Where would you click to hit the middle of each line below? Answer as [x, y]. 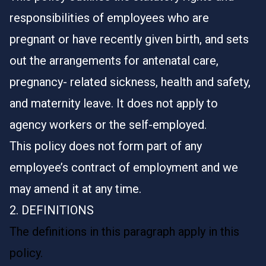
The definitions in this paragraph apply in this [124, 232]
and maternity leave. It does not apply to [114, 103]
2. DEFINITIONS [52, 210]
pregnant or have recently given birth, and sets [129, 39]
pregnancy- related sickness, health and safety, [130, 82]
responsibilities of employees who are [109, 18]
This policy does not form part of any [106, 146]
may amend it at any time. [75, 189]
